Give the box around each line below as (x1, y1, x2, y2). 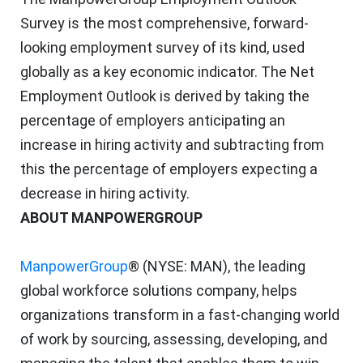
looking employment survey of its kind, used (20, 38, 305, 56)
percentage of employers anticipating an (20, 111, 285, 129)
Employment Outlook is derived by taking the (20, 87, 310, 105)
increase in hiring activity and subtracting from (20, 135, 324, 153)
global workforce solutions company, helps (20, 281, 297, 299)
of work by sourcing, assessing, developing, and (20, 330, 327, 348)
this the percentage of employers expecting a (20, 160, 318, 177)
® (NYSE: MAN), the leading (128, 257, 305, 275)
